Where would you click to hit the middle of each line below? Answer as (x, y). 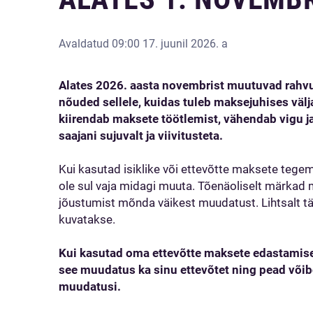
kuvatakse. (88, 219)
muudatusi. (94, 286)
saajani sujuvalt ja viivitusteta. (142, 136)
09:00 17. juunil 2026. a (170, 44)
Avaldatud (85, 44)
